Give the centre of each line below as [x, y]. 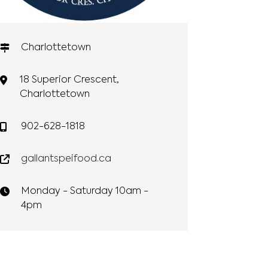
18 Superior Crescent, [69, 80]
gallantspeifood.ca [66, 159]
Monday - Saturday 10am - [84, 192]
